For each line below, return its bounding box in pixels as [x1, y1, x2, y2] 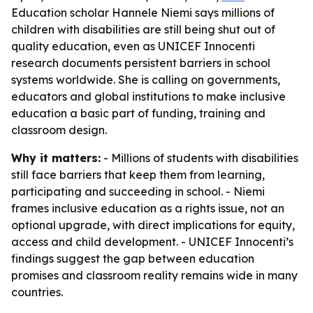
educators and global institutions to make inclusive [11, 89, 286, 103]
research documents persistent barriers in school [11, 56, 270, 70]
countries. [11, 285, 63, 299]
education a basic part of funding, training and [11, 106, 265, 120]
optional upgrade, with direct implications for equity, [11, 218, 295, 232]
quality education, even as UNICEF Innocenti [11, 39, 255, 53]
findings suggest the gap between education [11, 252, 254, 265]
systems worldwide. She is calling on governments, [11, 73, 280, 87]
